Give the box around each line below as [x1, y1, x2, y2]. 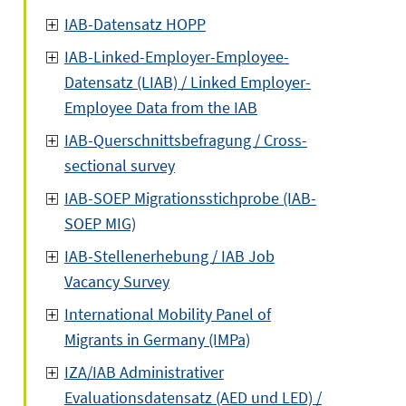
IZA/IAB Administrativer [64, 362, 224, 382]
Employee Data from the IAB [64, 97, 257, 118]
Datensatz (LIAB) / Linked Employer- [64, 72, 311, 92]
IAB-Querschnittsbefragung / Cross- [64, 130, 307, 150]
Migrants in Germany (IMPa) [64, 329, 250, 350]
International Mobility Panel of [64, 304, 271, 324]
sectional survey [64, 155, 175, 176]
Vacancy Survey [64, 271, 169, 292]
